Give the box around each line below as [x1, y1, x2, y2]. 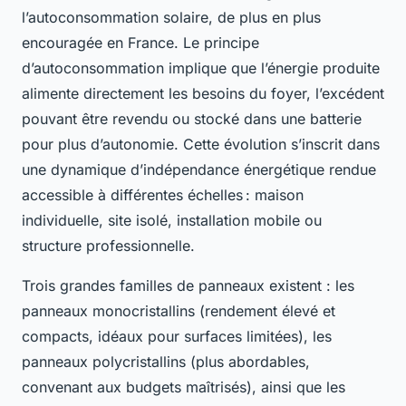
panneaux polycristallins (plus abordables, [22, 352, 310, 371]
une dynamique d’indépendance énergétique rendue [22, 159, 376, 179]
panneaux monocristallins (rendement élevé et [22, 301, 335, 320]
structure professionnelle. [22, 236, 195, 255]
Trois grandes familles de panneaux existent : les [22, 275, 354, 295]
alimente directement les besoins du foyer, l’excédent [22, 83, 384, 102]
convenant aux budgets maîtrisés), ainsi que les [22, 377, 345, 396]
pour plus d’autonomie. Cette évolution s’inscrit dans [22, 134, 380, 153]
